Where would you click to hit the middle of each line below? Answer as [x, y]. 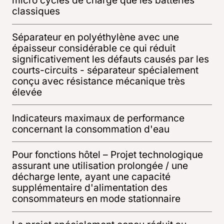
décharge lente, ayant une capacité [91, 177]
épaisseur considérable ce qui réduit [93, 48]
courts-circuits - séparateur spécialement [105, 70]
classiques [36, 11]
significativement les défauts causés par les [110, 59]
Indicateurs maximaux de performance [98, 118]
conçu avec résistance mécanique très [98, 81]
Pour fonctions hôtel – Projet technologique [107, 155]
